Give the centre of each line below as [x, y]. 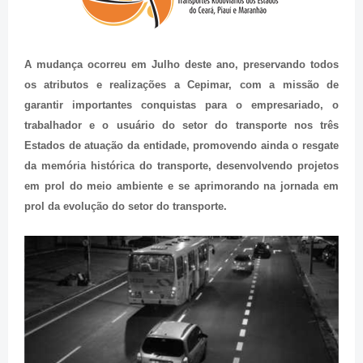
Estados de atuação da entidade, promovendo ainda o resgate [181, 145]
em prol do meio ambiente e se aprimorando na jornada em [181, 186]
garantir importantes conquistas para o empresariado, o [181, 105]
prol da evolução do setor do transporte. [126, 206]
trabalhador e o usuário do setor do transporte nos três [181, 125]
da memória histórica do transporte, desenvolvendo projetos [181, 165]
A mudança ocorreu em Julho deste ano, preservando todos [181, 64]
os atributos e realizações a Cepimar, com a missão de [181, 84]
